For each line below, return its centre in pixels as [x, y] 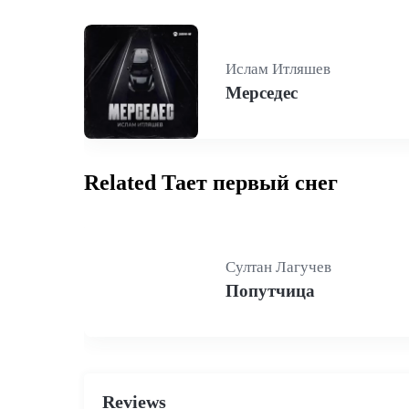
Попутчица [270, 291]
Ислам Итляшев [278, 69]
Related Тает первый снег [211, 183]
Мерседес [262, 93]
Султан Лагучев [278, 267]
